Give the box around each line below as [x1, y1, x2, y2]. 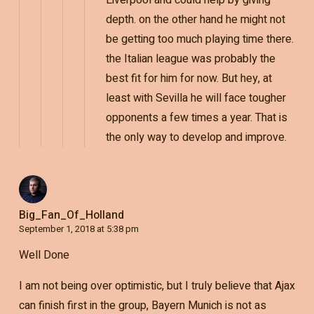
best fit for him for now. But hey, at [105, 70, 272, 88]
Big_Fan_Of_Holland [18, 207, 124, 224]
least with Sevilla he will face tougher [105, 90, 286, 107]
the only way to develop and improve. [105, 129, 287, 146]
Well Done [18, 247, 69, 264]
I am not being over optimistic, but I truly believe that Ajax [18, 278, 295, 295]
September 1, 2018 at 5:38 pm [18, 222, 139, 236]
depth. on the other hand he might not [105, 11, 285, 29]
